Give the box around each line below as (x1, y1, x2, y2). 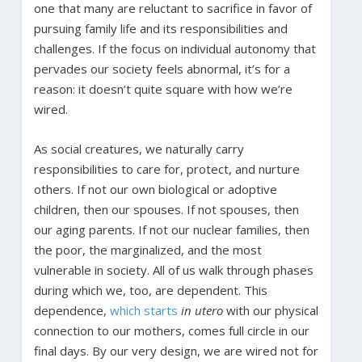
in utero (180, 301, 223, 318)
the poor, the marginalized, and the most (33, 241, 262, 258)
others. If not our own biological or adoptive (33, 180, 277, 197)
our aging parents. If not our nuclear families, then (33, 221, 309, 238)
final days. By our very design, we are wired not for (33, 342, 318, 359)
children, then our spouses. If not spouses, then (33, 200, 299, 217)
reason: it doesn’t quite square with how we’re (33, 80, 293, 97)
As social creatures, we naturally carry (33, 140, 244, 157)
